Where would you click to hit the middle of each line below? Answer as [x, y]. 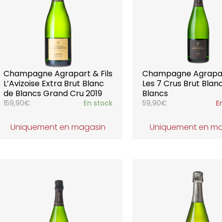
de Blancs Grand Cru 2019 [53, 93]
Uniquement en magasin [58, 127]
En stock [98, 103]
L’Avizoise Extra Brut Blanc [54, 83]
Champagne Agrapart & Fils [58, 74]
